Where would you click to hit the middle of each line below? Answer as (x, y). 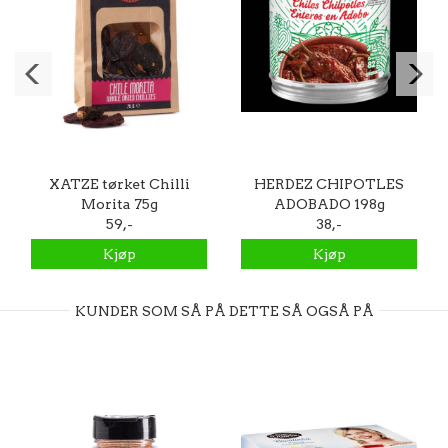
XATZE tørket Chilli (119, 183)
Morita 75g (119, 203)
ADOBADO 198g (329, 203)
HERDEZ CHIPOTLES (329, 183)
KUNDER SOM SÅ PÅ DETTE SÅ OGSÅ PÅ (224, 310)
